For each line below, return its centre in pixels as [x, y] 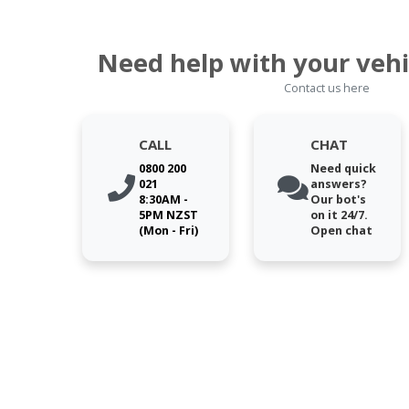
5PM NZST [168, 215]
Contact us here [327, 89]
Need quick [343, 169]
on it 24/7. [339, 215]
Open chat [341, 231]
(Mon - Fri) [168, 231]
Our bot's [338, 200]
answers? [338, 184]
